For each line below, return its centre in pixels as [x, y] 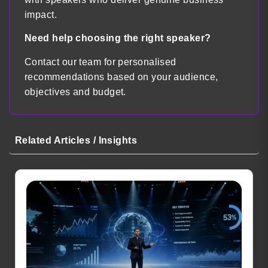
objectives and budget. [75, 92]
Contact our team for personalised [100, 62]
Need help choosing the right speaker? [118, 38]
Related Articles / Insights [76, 140]
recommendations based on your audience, [121, 77]
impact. [41, 14]
